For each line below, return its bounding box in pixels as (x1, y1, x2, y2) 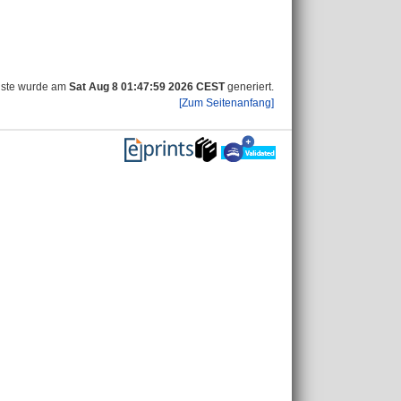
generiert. (225, 81, 274, 93)
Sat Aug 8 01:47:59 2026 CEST (69, 81, 225, 93)
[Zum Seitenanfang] (179, 97, 274, 109)
